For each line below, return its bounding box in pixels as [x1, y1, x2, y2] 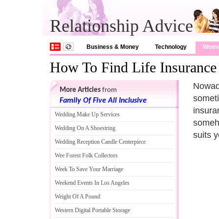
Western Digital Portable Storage [55, 207, 130, 214]
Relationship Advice [50, 16, 193, 36]
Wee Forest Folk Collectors [55, 152, 118, 159]
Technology [155, 44, 187, 50]
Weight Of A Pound [55, 193, 100, 200]
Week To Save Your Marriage [55, 166, 123, 173]
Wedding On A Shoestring [55, 125, 115, 131]
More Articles [60, 87, 101, 94]
